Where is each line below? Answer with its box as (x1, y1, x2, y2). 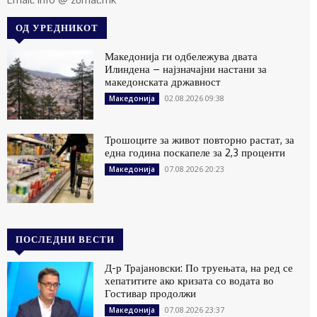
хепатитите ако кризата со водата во (105, 273, 275, 287)
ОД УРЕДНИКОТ (16, 21, 98, 33)
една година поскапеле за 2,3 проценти (105, 145, 286, 159)
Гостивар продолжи (105, 286, 197, 300)
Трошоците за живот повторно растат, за (105, 132, 295, 146)
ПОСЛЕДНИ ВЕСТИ (16, 233, 115, 245)
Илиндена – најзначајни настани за (105, 62, 267, 76)
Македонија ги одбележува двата (105, 49, 258, 63)
